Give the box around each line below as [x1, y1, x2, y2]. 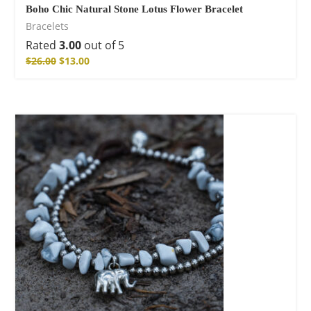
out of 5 [81, 37, 124, 53]
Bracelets [26, 19, 69, 33]
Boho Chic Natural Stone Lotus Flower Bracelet [26, 3, 243, 15]
